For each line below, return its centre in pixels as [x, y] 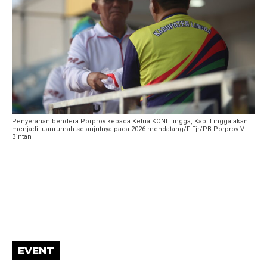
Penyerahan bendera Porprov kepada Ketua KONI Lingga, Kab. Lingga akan [130, 122]
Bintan [22, 137]
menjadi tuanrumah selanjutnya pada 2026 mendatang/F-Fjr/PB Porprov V [128, 129]
